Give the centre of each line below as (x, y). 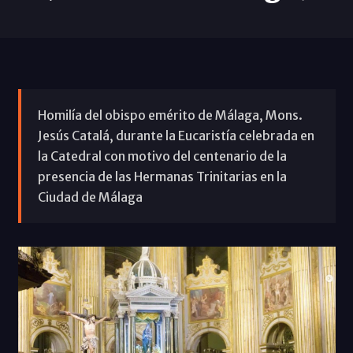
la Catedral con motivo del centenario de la (162, 156)
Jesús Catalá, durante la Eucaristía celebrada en (176, 135)
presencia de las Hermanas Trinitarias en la (162, 176)
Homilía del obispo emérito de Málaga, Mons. (170, 115)
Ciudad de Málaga (90, 197)
